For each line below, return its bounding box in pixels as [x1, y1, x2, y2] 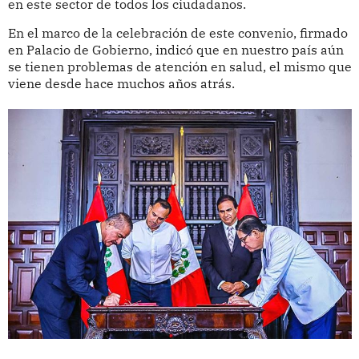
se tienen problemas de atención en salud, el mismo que [7, 58, 352, 75]
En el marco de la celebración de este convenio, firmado [7, 25, 348, 42]
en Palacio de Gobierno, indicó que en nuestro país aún [7, 42, 344, 58]
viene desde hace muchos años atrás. [7, 75, 235, 92]
